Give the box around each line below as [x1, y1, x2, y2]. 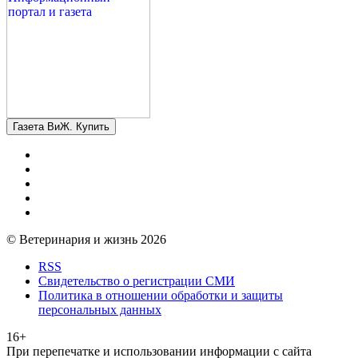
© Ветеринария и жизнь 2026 [6, 232, 166, 246]
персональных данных [38, 302, 161, 316]
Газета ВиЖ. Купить [13, 120, 109, 133]
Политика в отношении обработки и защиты [38, 288, 283, 302]
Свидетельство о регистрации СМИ [38, 273, 235, 288]
